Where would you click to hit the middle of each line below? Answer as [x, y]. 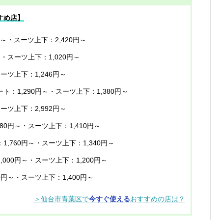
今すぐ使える [109, 199]
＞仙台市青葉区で [61, 199]
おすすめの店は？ [157, 199]
